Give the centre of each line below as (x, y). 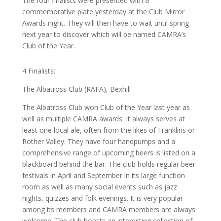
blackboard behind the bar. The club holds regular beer (109, 164)
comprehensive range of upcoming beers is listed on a (109, 153)
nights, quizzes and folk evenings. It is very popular (102, 198)
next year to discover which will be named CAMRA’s (104, 34)
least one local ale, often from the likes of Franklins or (108, 130)
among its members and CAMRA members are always (109, 209)
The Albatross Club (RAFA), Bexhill (76, 89)
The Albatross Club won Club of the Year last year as (106, 107)
